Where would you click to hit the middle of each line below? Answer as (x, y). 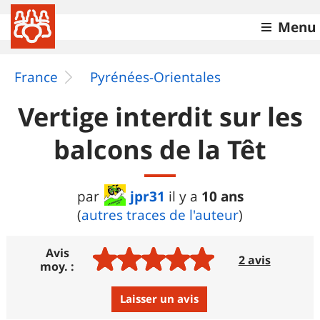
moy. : (57, 266)
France (36, 77)
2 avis (254, 260)
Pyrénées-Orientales (155, 77)
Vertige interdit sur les (160, 117)
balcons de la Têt (160, 150)
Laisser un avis (159, 299)
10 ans (222, 196)
